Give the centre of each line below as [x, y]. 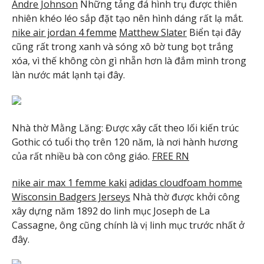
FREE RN [171, 156]
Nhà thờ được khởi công [185, 197]
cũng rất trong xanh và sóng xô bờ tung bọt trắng [123, 47]
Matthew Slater [153, 33]
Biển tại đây [214, 33]
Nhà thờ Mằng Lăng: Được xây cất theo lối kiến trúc [125, 128]
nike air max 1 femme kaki [69, 182]
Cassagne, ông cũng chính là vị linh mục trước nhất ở [128, 225]
